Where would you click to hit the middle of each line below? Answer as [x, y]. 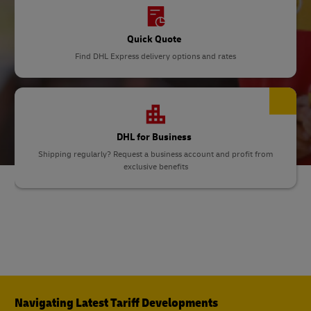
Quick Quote [154, 39]
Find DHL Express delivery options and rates [155, 57]
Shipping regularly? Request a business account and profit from [155, 154]
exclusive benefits [155, 167]
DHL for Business [154, 137]
